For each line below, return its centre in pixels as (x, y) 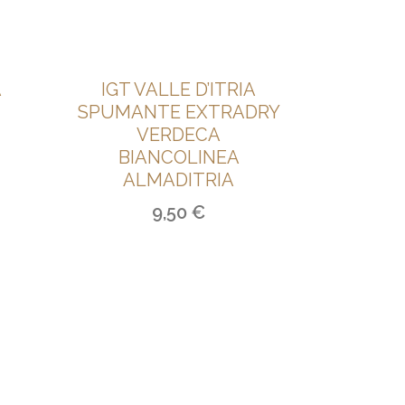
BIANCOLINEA (179, 157)
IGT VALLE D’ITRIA (179, 89)
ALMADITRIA (179, 180)
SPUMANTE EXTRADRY (179, 112)
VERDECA (179, 135)
